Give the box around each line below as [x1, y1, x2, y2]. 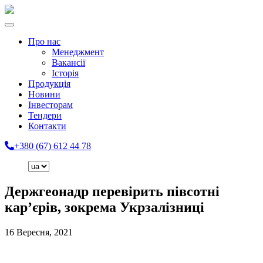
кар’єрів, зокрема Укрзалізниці [5, 199, 204, 215]
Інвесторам [28, 100, 73, 110]
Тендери [28, 110, 62, 120]
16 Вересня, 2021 [5, 227, 73, 237]
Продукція [28, 79, 70, 89]
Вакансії [52, 58, 85, 68]
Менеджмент [52, 47, 104, 57]
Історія [52, 68, 79, 78]
